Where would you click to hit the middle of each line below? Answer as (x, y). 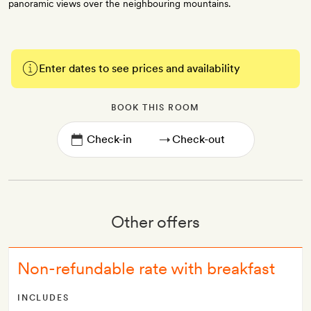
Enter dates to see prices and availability (140, 68)
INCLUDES (43, 298)
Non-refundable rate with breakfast (146, 268)
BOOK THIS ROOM (155, 108)
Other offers (155, 222)
